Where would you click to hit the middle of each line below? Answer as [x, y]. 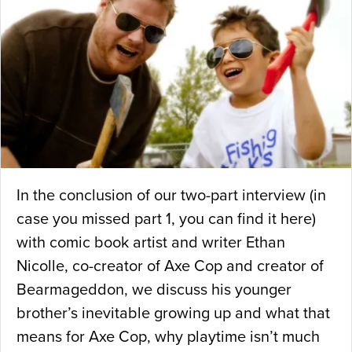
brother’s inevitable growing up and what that [173, 314]
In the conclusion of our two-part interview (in [171, 196]
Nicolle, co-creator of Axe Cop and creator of [170, 267]
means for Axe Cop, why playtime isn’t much [168, 337]
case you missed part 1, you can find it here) [166, 220]
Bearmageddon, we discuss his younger [154, 290]
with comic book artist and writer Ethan [151, 243]
